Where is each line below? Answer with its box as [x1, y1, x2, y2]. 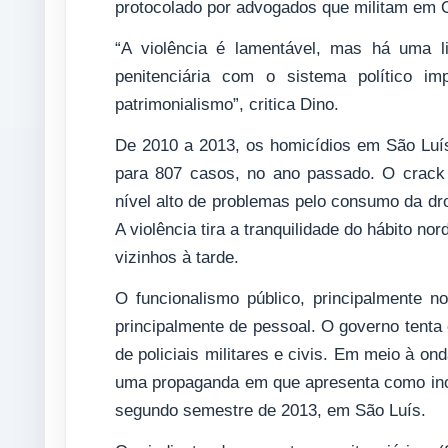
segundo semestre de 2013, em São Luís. [115, 400, 426, 420]
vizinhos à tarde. [115, 247, 239, 267]
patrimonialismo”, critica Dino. [115, 94, 339, 114]
